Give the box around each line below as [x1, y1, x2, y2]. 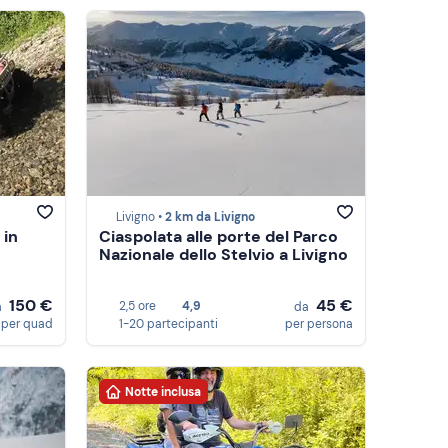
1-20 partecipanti [119, 316, 218, 332]
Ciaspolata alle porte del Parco [99, 226, 338, 248]
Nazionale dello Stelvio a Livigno [99, 244, 348, 266]
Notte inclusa [125, 383, 201, 400]
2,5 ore [119, 298, 156, 314]
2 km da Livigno [165, 209, 255, 226]
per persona [285, 316, 353, 332]
